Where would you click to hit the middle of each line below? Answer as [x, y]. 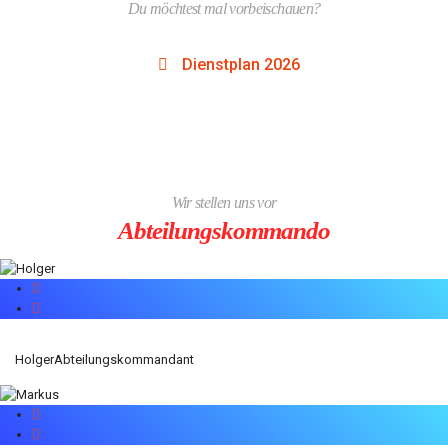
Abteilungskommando [224, 230]
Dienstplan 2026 [239, 64]
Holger [34, 359]
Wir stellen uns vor [224, 202]
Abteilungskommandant [124, 359]
